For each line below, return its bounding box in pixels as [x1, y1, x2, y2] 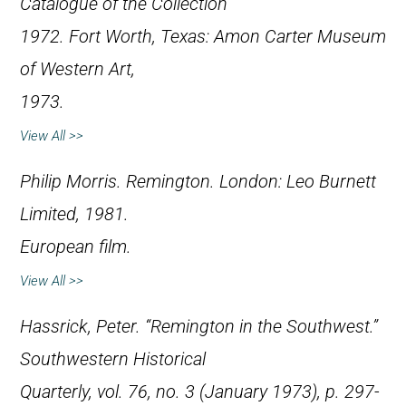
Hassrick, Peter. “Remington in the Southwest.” [20, 316, 378, 338]
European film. [20, 237, 131, 258]
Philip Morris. [20, 171, 126, 193]
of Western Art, [20, 59, 135, 81]
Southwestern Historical [20, 349, 206, 371]
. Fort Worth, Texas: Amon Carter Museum [60, 26, 386, 48]
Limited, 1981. [20, 204, 129, 226]
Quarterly [20, 382, 89, 403]
